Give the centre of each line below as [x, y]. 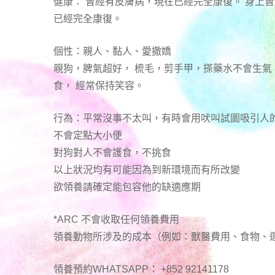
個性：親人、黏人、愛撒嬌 [112, 52]
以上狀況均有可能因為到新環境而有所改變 [147, 170]
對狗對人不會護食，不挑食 [112, 153]
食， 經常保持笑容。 [99, 86]
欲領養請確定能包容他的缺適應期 [127, 187]
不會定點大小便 [88, 136]
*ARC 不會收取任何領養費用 [116, 220]
